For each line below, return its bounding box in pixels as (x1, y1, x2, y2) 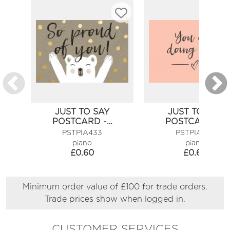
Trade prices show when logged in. (45, 194, 185, 204)
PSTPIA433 (62, 128, 102, 137)
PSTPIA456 (175, 128, 215, 137)
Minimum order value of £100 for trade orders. (23, 182, 207, 192)
